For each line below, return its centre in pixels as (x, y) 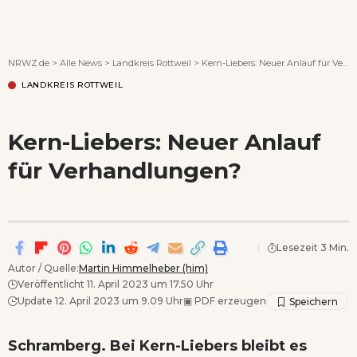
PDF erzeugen (229, 300)
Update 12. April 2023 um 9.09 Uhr (100, 300)
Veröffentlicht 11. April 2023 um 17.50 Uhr (116, 284)
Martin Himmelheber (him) (143, 268)
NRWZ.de (29, 63)
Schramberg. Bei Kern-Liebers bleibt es (157, 345)
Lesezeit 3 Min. (313, 247)
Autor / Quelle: (43, 268)
